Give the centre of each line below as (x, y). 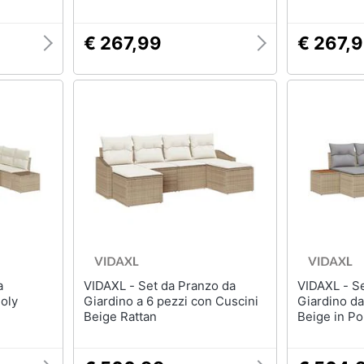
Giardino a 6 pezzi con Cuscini (171, 301)
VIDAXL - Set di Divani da (325, 286)
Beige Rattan (120, 316)
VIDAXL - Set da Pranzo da (110, 286)
